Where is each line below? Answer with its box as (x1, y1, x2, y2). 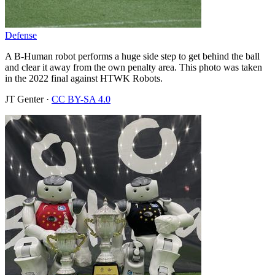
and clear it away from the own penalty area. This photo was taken (5, 61, 262, 72)
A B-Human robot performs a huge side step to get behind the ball (5, 50, 260, 61)
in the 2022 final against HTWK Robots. (5, 72, 163, 83)
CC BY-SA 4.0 (52, 93, 110, 104)
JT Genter (5, 93, 44, 104)
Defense (5, 29, 37, 41)
